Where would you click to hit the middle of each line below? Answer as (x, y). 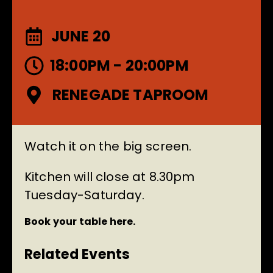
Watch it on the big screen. (108, 147)
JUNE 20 (81, 37)
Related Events (77, 254)
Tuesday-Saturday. (84, 195)
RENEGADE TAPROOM (131, 95)
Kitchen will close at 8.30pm (110, 177)
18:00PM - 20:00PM (119, 66)
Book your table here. (80, 222)
